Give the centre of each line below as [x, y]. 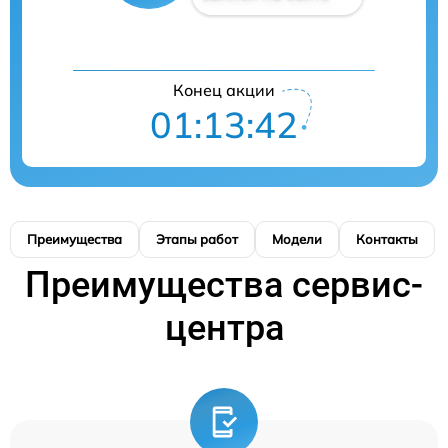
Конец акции [224, 90]
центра [224, 328]
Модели [297, 239]
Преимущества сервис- [224, 285]
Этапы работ [197, 239]
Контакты [387, 239]
